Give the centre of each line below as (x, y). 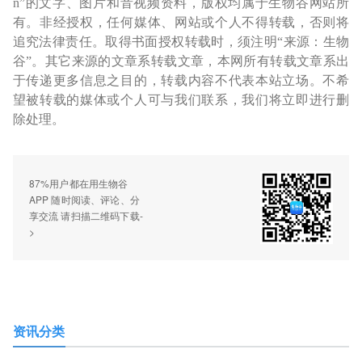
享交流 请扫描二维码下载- (86, 215)
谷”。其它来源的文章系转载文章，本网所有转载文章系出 (181, 61)
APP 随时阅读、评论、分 (84, 199)
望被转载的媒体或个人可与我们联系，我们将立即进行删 (181, 100)
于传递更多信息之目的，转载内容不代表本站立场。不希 (181, 80)
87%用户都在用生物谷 (78, 183)
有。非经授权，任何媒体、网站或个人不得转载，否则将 (181, 22)
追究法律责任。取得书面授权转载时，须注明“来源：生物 (181, 42)
